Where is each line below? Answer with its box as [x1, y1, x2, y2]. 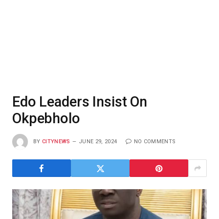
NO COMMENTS [133, 138, 176, 145]
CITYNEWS [42, 138, 70, 145]
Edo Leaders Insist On [12, 93, 147, 110]
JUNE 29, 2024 [79, 138, 117, 145]
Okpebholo [12, 110, 80, 127]
